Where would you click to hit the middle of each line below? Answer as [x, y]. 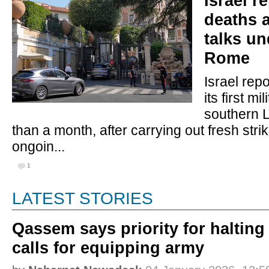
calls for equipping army [108, 248]
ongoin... [38, 147]
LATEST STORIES [83, 198]
